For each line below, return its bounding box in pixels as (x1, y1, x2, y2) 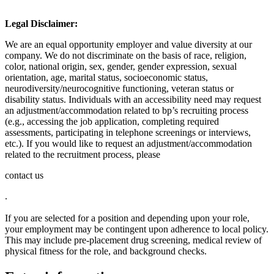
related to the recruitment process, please (5, 149, 163, 160)
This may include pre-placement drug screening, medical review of (5, 234, 262, 245)
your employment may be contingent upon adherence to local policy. (5, 223, 268, 234)
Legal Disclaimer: (5, 18, 78, 29)
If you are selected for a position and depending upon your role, (5, 212, 250, 223)
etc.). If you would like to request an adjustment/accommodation (5, 138, 252, 149)
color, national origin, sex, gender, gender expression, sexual (5, 61, 237, 72)
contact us (5, 169, 43, 180)
